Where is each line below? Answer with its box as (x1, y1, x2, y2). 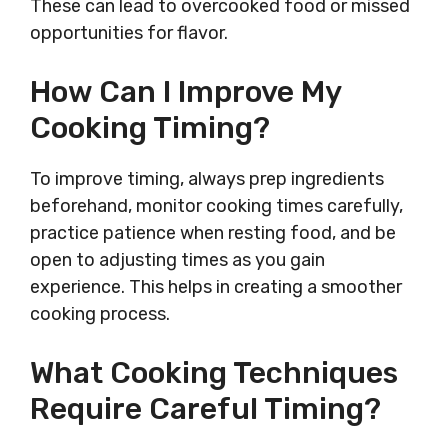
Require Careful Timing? (30, 391, 381, 427)
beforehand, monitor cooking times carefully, (30, 195, 403, 217)
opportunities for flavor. (30, 22, 228, 44)
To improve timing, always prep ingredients (30, 168, 384, 190)
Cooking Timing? (30, 110, 270, 146)
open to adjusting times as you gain (30, 249, 325, 271)
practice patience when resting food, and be (30, 222, 396, 244)
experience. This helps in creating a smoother (30, 276, 402, 298)
